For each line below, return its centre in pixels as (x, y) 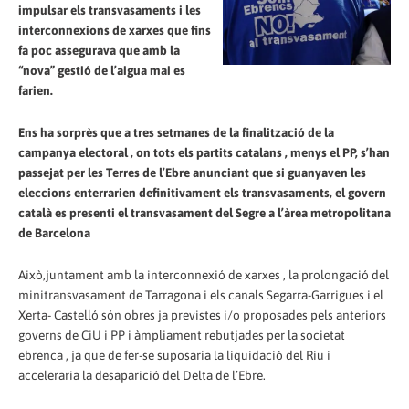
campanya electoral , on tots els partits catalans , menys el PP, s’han (204, 152)
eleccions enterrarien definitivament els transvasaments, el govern (202, 192)
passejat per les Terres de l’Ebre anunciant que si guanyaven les (192, 172)
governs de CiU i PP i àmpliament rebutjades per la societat (182, 335)
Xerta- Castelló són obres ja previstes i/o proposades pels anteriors (202, 315)
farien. (36, 90)
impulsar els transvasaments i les (110, 10)
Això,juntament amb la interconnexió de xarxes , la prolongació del (204, 274)
